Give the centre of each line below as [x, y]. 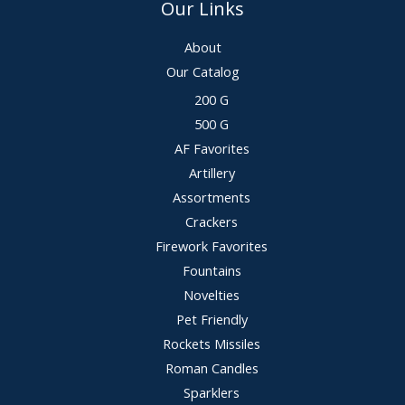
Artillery [212, 172]
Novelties [212, 294]
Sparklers [212, 392]
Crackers [212, 221]
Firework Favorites [212, 245]
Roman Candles [212, 367]
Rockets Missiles [212, 343]
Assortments [212, 197]
